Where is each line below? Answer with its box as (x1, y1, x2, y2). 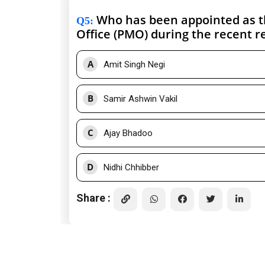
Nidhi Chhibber (104, 162, 159, 173)
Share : (76, 191, 111, 204)
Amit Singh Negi (104, 59, 165, 70)
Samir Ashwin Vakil (104, 93, 177, 105)
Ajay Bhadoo (104, 128, 153, 139)
